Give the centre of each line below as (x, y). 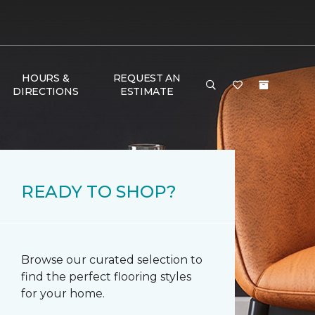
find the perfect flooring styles (106, 277)
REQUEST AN (147, 78)
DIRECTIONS (46, 91)
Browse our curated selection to (112, 260)
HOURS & (46, 78)
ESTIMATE (147, 91)
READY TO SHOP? (99, 192)
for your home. (63, 294)
